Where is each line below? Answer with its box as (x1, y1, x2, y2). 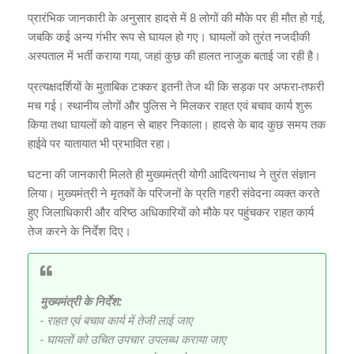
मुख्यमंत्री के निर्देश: (40, 294, 122, 309)
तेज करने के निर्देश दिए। (28, 224, 131, 239)
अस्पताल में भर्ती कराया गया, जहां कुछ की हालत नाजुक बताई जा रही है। (28, 48, 321, 63)
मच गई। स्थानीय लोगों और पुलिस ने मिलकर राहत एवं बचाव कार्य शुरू (28, 98, 312, 113)
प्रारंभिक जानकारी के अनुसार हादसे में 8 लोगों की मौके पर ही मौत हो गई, (28, 10, 325, 25)
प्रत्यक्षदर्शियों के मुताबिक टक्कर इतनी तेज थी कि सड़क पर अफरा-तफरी (28, 79, 324, 94)
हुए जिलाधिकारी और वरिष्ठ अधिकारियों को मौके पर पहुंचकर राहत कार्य (28, 205, 314, 220)
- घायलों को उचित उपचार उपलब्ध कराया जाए (40, 332, 225, 347)
